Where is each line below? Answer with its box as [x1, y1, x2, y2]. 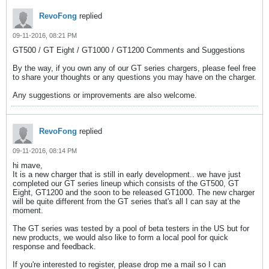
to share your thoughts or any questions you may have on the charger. [13, 72, 256, 82]
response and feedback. [13, 241, 96, 251]
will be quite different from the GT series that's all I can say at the [13, 196, 240, 206]
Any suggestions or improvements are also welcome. [13, 90, 197, 100]
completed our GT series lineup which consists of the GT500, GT [13, 178, 239, 188]
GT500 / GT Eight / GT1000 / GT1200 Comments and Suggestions [13, 45, 245, 55]
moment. [13, 205, 43, 215]
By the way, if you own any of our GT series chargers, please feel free [13, 63, 256, 73]
